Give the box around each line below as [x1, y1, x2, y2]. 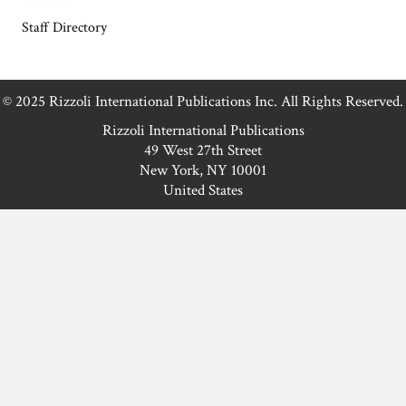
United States [163, 180, 243, 201]
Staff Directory [22, 18, 107, 38]
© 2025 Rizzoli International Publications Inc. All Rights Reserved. [3, 92, 403, 112]
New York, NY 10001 [140, 160, 266, 181]
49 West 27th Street [144, 140, 262, 161]
